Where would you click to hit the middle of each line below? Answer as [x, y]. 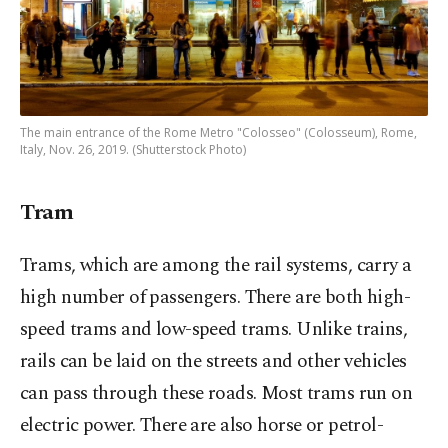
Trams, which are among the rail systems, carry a [216, 266]
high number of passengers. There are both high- [215, 298]
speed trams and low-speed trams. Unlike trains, [214, 330]
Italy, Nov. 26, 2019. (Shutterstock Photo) [133, 150]
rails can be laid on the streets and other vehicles [213, 362]
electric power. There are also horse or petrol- [202, 426]
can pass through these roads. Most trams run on [216, 394]
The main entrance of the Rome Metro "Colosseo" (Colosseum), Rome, [218, 133]
